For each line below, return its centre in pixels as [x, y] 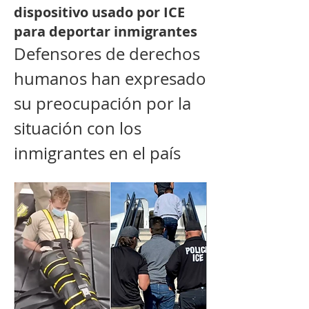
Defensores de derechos [107, 53]
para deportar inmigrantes [106, 31]
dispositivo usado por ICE [99, 12]
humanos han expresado [110, 78]
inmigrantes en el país [97, 153]
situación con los [78, 128]
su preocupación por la [102, 103]
